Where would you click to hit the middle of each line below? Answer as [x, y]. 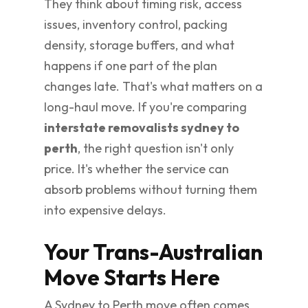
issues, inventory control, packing [136, 24]
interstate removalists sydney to [142, 128]
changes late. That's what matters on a [153, 86]
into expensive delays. [105, 210]
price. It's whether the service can [136, 169]
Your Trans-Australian [153, 252]
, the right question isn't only [156, 148]
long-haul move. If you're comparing [145, 107]
